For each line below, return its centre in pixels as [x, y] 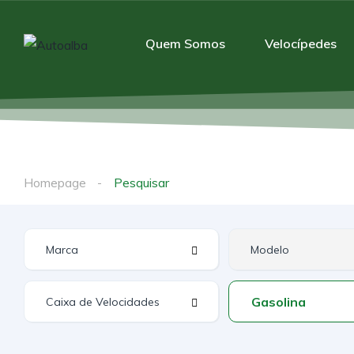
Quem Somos [185, 43]
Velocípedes [301, 43]
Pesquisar [141, 183]
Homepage [55, 183]
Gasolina [279, 302]
